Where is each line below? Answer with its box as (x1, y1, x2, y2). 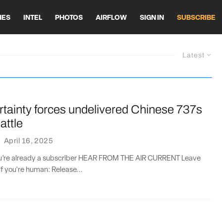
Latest (182, 52, 205, 59)
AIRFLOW (96, 14, 127, 22)
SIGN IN (140, 14, 164, 22)
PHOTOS (55, 14, 83, 22)
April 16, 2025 (3, 136, 54, 145)
